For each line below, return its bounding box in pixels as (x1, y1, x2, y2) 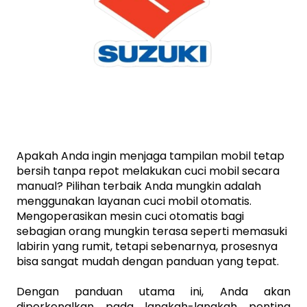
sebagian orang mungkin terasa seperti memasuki (16, 223, 287, 239)
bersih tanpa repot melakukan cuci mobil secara (16, 163, 280, 179)
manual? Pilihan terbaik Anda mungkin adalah (16, 178, 261, 194)
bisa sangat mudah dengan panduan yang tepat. (16, 254, 282, 269)
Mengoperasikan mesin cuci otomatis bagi (16, 208, 244, 224)
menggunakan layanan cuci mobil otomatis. (16, 193, 251, 209)
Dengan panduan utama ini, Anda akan (16, 284, 291, 299)
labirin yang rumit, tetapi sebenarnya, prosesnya (16, 238, 278, 254)
